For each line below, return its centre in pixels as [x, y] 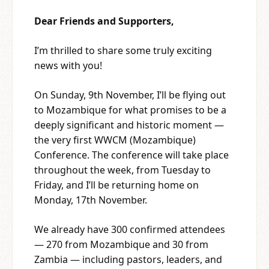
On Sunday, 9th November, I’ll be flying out [130, 95]
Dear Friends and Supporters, [104, 21]
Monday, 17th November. [91, 200]
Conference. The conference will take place [131, 155]
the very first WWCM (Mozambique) [115, 140]
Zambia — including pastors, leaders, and [128, 259]
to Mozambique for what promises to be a [130, 110]
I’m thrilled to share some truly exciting [123, 50]
